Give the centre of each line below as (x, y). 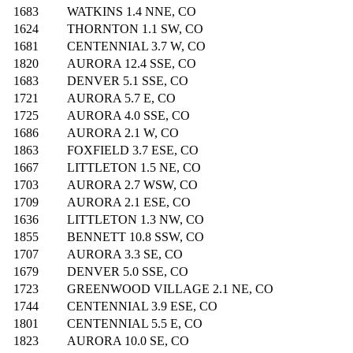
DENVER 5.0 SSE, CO (128, 272)
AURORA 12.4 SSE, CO (132, 64)
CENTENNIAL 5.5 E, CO (135, 324)
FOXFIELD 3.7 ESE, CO (133, 150)
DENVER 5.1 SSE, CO (128, 81)
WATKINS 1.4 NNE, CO (132, 12)
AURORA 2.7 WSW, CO (132, 185)
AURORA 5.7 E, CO (121, 98)
